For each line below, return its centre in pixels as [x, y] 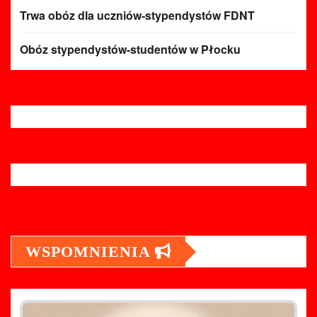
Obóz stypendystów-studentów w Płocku [130, 50]
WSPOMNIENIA [90, 252]
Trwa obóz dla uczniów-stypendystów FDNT [137, 16]
